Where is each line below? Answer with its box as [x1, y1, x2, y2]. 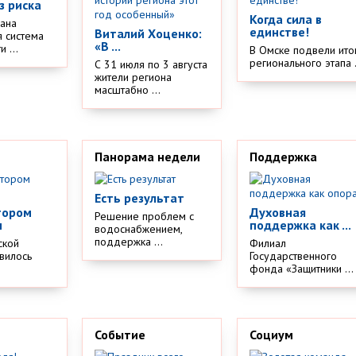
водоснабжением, [95, 221, 183, 236]
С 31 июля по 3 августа [95, 57, 208, 72]
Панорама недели [95, 148, 201, 164]
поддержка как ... [250, 216, 352, 233]
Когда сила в [250, 11, 323, 27]
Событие [95, 327, 146, 343]
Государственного [250, 248, 338, 263]
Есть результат [95, 189, 185, 206]
